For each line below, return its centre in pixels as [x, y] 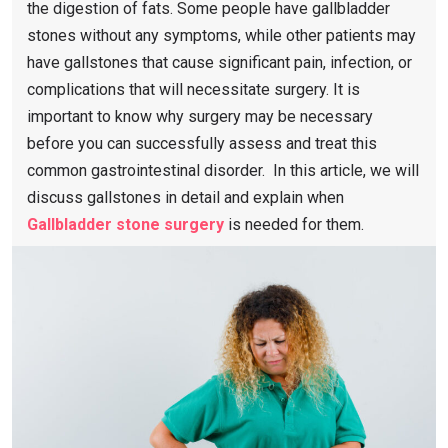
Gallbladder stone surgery [125, 225]
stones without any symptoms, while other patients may [221, 36]
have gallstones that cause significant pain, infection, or [219, 63]
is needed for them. [294, 225]
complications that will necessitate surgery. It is [193, 90]
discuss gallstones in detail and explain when [185, 198]
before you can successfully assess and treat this [202, 144]
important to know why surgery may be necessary [200, 117]
